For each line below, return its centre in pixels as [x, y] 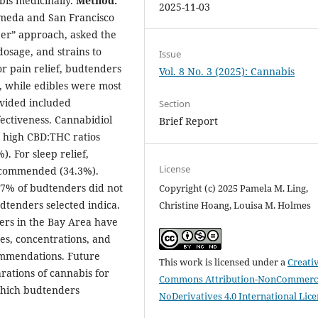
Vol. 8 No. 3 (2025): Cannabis [227, 72]
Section [175, 104]
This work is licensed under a [224, 262]
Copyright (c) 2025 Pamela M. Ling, [234, 188]
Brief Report [189, 121]
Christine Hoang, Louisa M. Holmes [235, 205]
